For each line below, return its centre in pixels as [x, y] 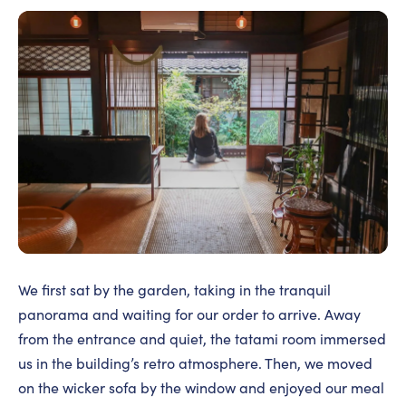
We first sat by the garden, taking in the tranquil [174, 289]
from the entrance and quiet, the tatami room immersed [202, 338]
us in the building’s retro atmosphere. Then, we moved [195, 362]
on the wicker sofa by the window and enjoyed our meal [201, 387]
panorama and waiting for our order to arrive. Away [189, 314]
